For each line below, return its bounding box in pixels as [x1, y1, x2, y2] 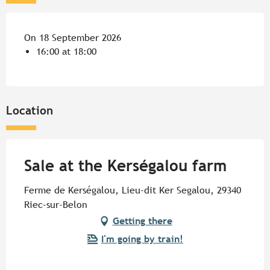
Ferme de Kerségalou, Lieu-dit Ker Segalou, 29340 [24, 184, 241, 196]
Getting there [112, 215, 172, 227]
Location [6, 104, 53, 118]
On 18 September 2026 [24, 32, 121, 44]
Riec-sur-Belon [24, 199, 87, 211]
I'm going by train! [101, 233, 183, 245]
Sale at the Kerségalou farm [24, 157, 227, 175]
